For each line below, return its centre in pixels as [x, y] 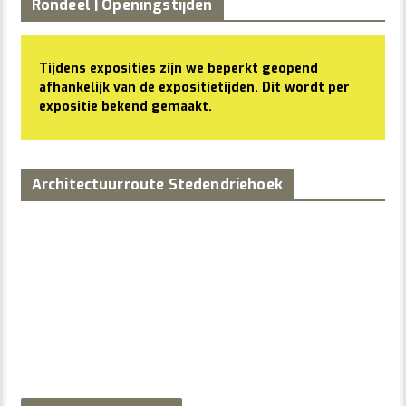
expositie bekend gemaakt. [125, 107]
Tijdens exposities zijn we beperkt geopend [178, 69]
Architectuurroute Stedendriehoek [157, 185]
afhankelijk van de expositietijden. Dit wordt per [194, 88]
